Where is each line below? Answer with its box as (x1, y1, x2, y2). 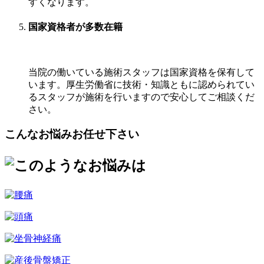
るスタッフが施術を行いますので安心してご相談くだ (28, 91, 255, 102)
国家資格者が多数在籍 (28, 22, 123, 32)
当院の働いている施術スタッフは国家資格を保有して (28, 67, 255, 77)
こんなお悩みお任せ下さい (5, 128, 139, 141)
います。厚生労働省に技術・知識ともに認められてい (28, 79, 255, 90)
